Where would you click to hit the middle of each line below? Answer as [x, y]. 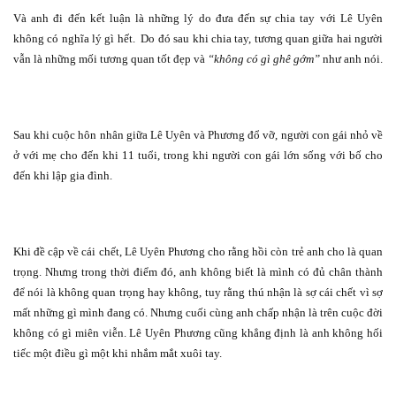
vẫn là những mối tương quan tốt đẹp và [110, 59]
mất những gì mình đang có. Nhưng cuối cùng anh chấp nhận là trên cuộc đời [198, 313]
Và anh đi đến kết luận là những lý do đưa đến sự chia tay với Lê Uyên [198, 19]
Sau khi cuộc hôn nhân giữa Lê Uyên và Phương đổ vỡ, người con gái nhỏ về [198, 135]
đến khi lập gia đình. [63, 176]
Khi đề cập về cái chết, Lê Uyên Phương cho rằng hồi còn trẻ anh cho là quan [198, 252]
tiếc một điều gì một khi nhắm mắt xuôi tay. [118, 354]
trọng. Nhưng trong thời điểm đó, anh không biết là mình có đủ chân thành [198, 272]
